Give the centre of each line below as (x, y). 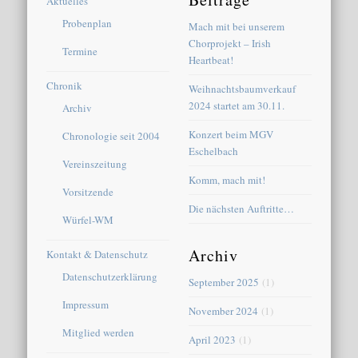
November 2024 (224, 310)
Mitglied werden (99, 332)
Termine (80, 51)
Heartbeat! (211, 60)
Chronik (65, 85)
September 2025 (224, 282)
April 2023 (213, 339)
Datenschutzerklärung (110, 276)
